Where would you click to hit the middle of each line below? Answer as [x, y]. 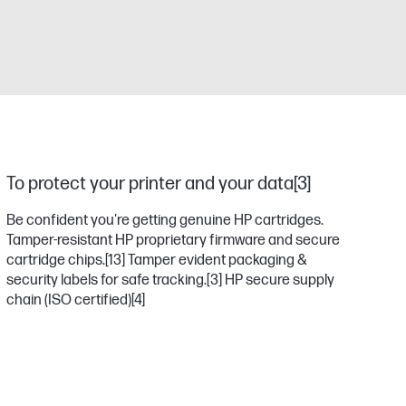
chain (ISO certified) [68, 300]
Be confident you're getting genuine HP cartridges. [164, 221]
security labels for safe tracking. [106, 280]
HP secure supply [278, 280]
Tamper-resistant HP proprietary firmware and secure [173, 241]
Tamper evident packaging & [216, 261]
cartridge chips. [55, 261]
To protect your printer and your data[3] [158, 184]
